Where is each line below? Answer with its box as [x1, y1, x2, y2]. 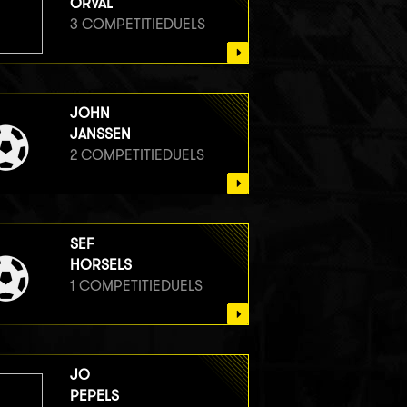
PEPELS [69, 386, 119, 404]
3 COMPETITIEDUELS [69, 15, 205, 33]
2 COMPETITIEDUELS [69, 145, 204, 164]
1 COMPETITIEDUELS [69, 276, 203, 294]
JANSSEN [69, 124, 131, 143]
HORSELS [69, 255, 132, 273]
